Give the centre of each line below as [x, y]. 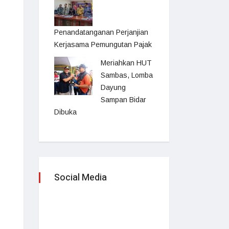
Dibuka [65, 112]
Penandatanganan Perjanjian [101, 32]
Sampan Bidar [123, 100]
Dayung [113, 87]
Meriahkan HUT [126, 63]
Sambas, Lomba [127, 75]
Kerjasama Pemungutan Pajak [103, 44]
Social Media [81, 178]
